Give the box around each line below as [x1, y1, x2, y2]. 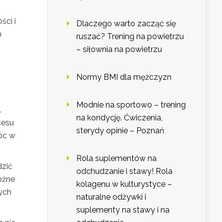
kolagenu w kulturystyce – [76, 179, 172, 189]
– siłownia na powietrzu [76, 45, 162, 55]
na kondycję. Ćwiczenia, [76, 113, 163, 123]
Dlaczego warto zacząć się [76, 19, 176, 29]
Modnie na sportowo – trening [76, 100, 186, 110]
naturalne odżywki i [76, 192, 146, 202]
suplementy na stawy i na [76, 205, 169, 215]
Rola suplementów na [76, 154, 157, 164]
